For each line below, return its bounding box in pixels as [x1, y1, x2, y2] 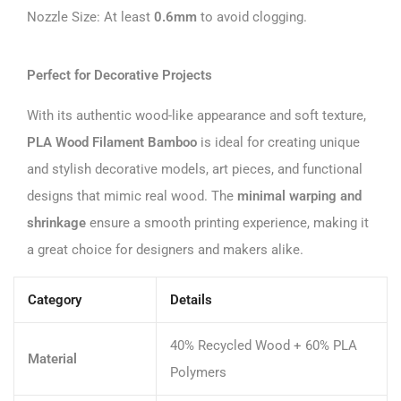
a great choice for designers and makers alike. [27, 241, 303, 258]
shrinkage [27, 214, 86, 231]
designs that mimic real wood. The [27, 187, 237, 204]
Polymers [170, 363, 226, 380]
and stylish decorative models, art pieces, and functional [27, 160, 363, 177]
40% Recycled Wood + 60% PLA [170, 337, 357, 354]
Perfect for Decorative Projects [27, 66, 212, 83]
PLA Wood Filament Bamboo [27, 133, 197, 150]
